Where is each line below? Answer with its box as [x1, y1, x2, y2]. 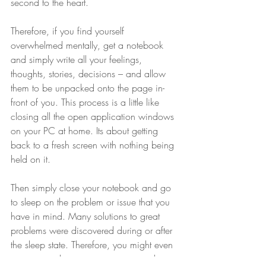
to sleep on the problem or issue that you [11, 195, 173, 208]
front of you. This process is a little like [11, 95, 162, 109]
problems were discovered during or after [11, 223, 175, 237]
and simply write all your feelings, [11, 52, 145, 66]
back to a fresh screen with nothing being [11, 138, 177, 151]
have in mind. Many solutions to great [11, 209, 163, 223]
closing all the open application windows [11, 109, 177, 123]
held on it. [11, 152, 50, 166]
